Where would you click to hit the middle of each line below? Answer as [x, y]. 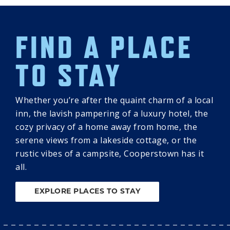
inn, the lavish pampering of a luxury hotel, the [112, 114]
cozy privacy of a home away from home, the [106, 127]
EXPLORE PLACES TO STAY [87, 192]
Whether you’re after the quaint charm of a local [114, 100]
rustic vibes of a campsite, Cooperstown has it [110, 154]
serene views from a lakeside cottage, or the [106, 140]
